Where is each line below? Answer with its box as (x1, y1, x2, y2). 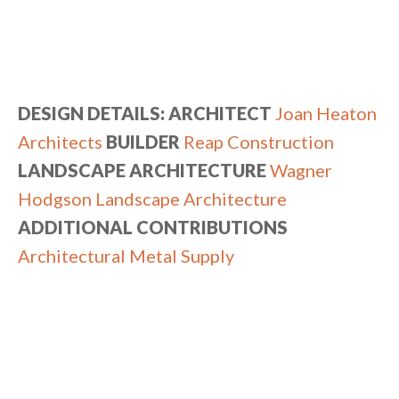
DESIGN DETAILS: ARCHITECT (18, 102, 272, 125)
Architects (18, 131, 102, 153)
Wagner (270, 159, 332, 182)
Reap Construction (183, 131, 334, 153)
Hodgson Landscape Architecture (18, 188, 287, 210)
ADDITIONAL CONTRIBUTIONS (18, 216, 288, 239)
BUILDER (106, 131, 180, 153)
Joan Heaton (275, 102, 377, 125)
